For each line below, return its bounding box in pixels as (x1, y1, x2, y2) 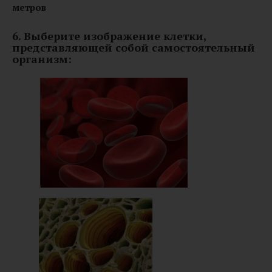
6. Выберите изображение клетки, (12, 28, 206, 43)
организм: (12, 51, 72, 66)
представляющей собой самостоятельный (12, 39, 255, 55)
